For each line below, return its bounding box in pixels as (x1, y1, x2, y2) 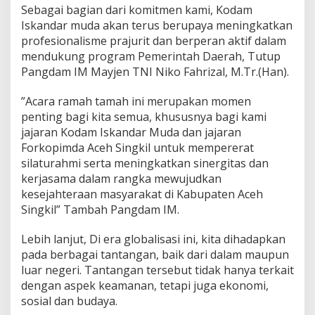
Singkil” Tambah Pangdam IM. (21, 202, 179, 218)
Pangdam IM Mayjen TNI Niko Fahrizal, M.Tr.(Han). (21, 64, 289, 80)
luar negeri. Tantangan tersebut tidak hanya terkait (21, 262, 294, 278)
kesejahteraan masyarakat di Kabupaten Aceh (21, 186, 263, 202)
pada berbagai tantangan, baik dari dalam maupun (21, 247, 289, 263)
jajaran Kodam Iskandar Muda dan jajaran (21, 124, 241, 141)
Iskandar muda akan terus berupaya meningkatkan (21, 18, 292, 34)
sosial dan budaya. (21, 293, 117, 309)
